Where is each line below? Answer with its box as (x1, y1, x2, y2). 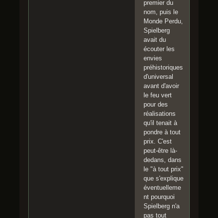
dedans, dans (144, 156, 182, 164)
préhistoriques (144, 64, 183, 72)
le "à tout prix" (144, 165, 183, 173)
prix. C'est (144, 138, 172, 145)
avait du (144, 36, 166, 44)
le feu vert (144, 91, 172, 99)
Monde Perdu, (144, 18, 183, 25)
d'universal (144, 73, 173, 81)
